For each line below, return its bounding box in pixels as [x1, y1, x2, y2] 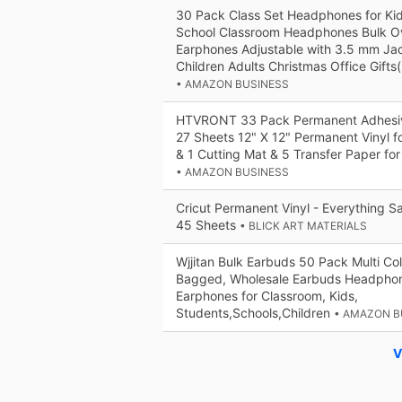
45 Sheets [176, 217, 240, 233]
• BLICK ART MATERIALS [240, 219, 367, 233]
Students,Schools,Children [176, 305, 334, 321]
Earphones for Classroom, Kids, [176, 288, 358, 304]
